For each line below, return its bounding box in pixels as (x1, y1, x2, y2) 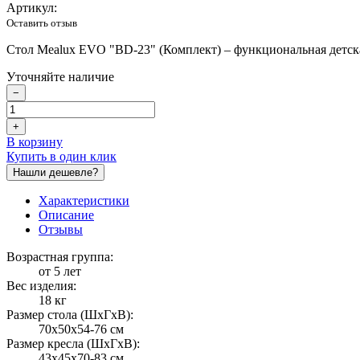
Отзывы (39, 223, 83, 237)
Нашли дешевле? (13, 166, 98, 179)
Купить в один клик (6, 149, 117, 164)
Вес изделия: (6, 279, 76, 293)
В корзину (6, 135, 63, 149)
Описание (39, 208, 94, 223)
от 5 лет (39, 264, 81, 279)
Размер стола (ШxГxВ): (6, 308, 133, 322)
